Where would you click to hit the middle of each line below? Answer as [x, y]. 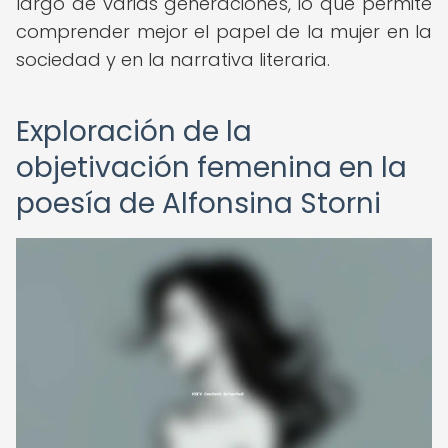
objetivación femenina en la [211, 167]
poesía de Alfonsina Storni [198, 203]
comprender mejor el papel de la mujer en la [224, 31]
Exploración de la [134, 131]
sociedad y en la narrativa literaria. [173, 59]
